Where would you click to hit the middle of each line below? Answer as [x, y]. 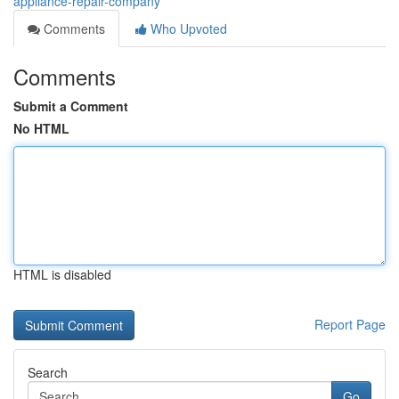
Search [48, 372]
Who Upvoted [187, 28]
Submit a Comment [71, 106]
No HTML [41, 128]
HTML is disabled [62, 274]
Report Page [350, 324]
